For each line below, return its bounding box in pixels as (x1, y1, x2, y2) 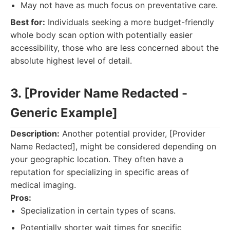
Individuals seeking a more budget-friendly (45, 17, 214, 27)
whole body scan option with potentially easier (10, 30, 193, 40)
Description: (10, 128, 60, 139)
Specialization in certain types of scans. (21, 205, 176, 216)
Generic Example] (10, 105, 118, 120)
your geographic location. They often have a (10, 154, 183, 164)
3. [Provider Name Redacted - (10, 86, 187, 101)
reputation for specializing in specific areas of (10, 167, 189, 177)
